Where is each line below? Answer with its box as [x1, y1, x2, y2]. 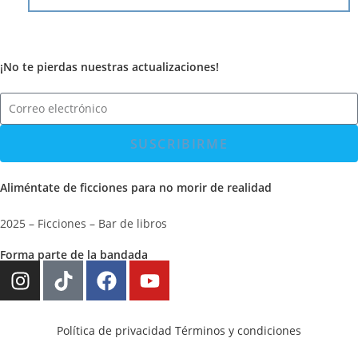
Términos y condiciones [175, 323, 301, 338]
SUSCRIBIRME [129, 134, 229, 153]
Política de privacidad [57, 323, 172, 338]
